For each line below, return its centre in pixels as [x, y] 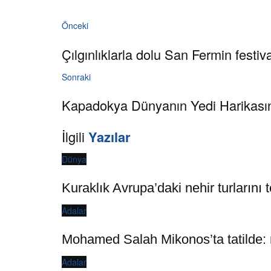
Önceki [75, 25]
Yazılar [109, 137]
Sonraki [76, 77]
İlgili [75, 137]
